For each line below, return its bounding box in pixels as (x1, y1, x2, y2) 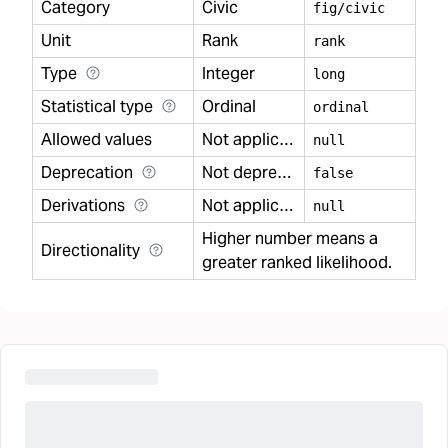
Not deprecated (277, 162, 291, 183)
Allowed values (41, 129, 152, 150)
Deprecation (41, 162, 133, 183)
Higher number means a (202, 228, 378, 249)
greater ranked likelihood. (202, 252, 392, 273)
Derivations (41, 195, 125, 216)
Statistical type (41, 96, 153, 117)
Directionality (41, 240, 140, 261)
